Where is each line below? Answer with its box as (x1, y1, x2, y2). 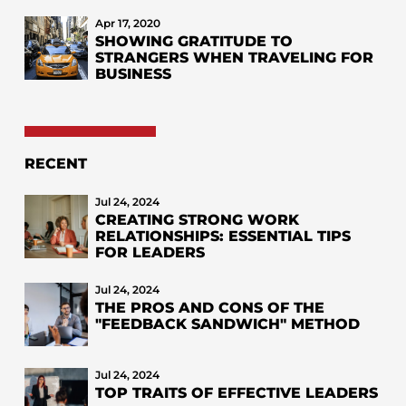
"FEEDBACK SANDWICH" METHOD (94, 314, 360, 333)
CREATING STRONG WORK (94, 210, 299, 228)
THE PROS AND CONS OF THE (94, 298, 324, 316)
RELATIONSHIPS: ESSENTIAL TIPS (94, 227, 351, 245)
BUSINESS (94, 64, 171, 82)
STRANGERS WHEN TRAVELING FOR (94, 48, 373, 66)
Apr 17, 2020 (94, 15, 160, 30)
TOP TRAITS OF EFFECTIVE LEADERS (94, 383, 378, 401)
